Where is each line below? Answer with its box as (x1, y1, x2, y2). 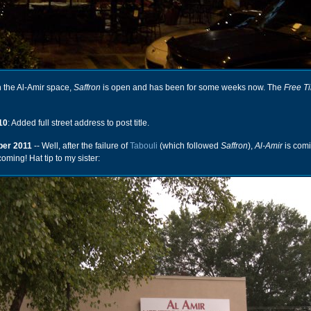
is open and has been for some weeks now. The (101, 83, 284, 92)
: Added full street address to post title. (8, 118, 149, 128)
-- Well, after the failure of (32, 141, 130, 151)
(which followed (158, 141, 221, 151)
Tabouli (130, 141, 158, 151)
